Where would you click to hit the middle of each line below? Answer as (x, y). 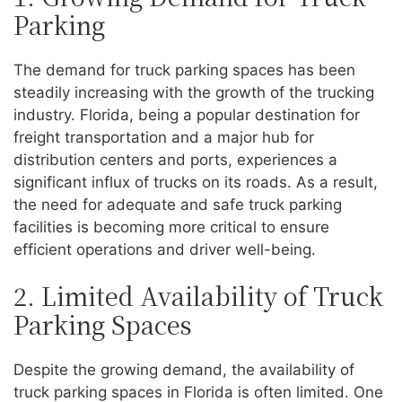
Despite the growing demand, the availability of (184, 370)
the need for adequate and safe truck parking (178, 205)
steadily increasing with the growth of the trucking (194, 93)
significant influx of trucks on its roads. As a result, (196, 183)
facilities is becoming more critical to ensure (171, 227)
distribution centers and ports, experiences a (175, 160)
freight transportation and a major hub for (164, 138)
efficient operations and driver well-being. (165, 250)
